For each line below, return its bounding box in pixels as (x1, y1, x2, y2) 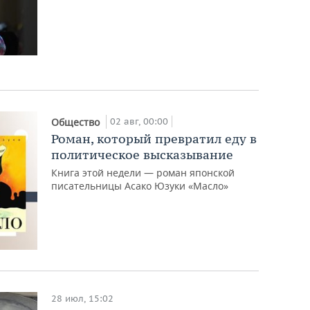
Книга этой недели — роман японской (51, 165, 235, 179)
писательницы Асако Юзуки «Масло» (51, 179, 229, 192)
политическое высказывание (51, 146, 234, 163)
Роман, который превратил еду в (51, 130, 257, 147)
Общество (51, 115, 103, 129)
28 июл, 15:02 (51, 292, 114, 304)
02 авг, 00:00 (110, 115, 169, 127)
